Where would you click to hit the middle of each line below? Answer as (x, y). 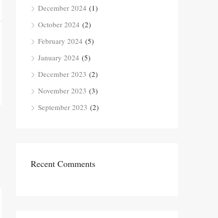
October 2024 (59, 24)
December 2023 (62, 74)
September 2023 (63, 107)
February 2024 (60, 41)
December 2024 (62, 8)
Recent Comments (63, 163)
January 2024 (59, 57)
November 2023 (62, 91)
